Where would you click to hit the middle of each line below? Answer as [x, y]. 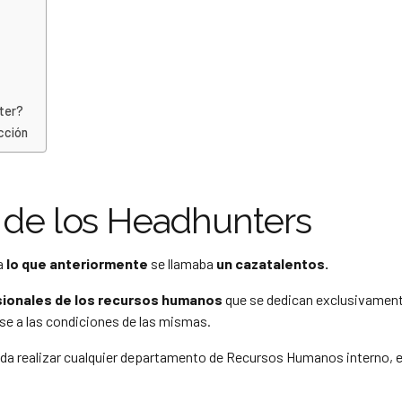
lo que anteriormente [76, 264]
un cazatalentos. [274, 264]
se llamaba [182, 264]
